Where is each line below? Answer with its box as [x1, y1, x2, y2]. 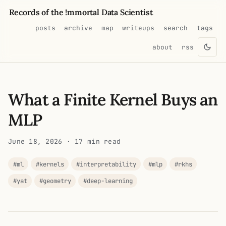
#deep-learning [83, 177, 133, 186]
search [163, 24, 188, 33]
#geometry [39, 177, 71, 186]
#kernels [35, 159, 64, 168]
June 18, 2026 [8, 137, 63, 146]
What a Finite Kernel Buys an [8, 89, 218, 110]
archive [64, 24, 93, 33]
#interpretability [76, 159, 136, 168]
